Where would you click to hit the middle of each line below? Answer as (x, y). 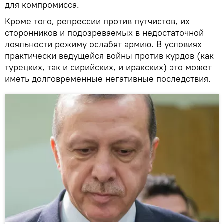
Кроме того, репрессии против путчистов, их (97, 21)
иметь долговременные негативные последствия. (108, 78)
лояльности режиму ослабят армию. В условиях (103, 44)
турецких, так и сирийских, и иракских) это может (108, 67)
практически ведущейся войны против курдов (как (109, 55)
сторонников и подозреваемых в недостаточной (104, 32)
